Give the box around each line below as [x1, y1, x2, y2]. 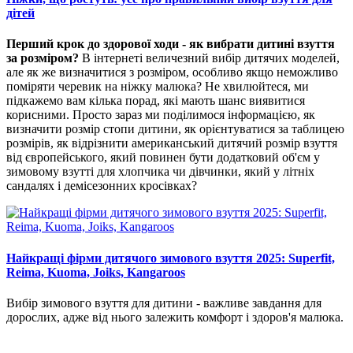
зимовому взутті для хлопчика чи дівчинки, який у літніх [6, 165, 314, 179]
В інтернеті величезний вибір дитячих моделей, [79, 51, 340, 65]
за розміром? [6, 51, 79, 65]
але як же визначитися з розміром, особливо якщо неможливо [6, 65, 338, 80]
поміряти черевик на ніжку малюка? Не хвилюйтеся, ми [6, 80, 309, 94]
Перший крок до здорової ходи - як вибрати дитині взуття [6, 37, 335, 51]
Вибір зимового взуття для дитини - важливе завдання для [6, 295, 321, 310]
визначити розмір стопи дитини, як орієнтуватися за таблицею [6, 122, 344, 136]
